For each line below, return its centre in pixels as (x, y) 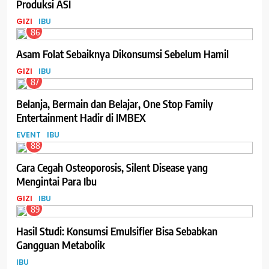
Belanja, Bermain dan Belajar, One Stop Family (115, 103)
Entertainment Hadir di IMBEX (81, 117)
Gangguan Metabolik (61, 244)
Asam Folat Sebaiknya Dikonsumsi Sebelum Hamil (122, 53)
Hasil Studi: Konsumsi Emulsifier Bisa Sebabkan (117, 231)
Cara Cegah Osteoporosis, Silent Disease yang (112, 167)
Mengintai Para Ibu (56, 181)
